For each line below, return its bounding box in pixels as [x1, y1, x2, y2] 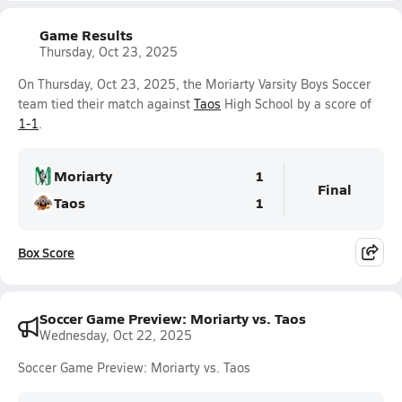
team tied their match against [18, 95, 194, 112]
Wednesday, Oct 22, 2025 [39, 327, 192, 344]
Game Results [39, 24, 133, 45]
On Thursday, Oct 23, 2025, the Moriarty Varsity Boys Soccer [18, 75, 371, 92]
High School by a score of [221, 95, 371, 112]
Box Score [18, 243, 74, 261]
